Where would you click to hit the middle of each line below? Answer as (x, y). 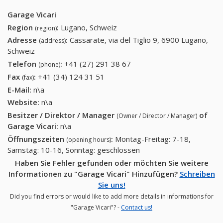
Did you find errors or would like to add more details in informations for (111, 196)
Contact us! (137, 207)
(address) (52, 41)
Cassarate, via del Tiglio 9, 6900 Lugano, (139, 40)
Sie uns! (111, 184)
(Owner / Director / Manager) (157, 116)
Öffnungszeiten (37, 139)
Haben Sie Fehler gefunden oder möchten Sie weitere (111, 163)
